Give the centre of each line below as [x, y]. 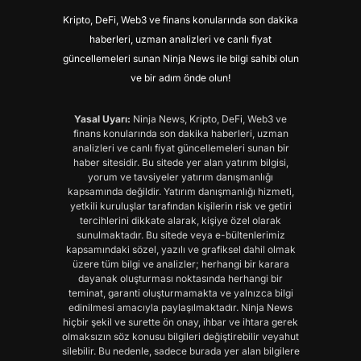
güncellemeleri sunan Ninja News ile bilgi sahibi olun [180, 59]
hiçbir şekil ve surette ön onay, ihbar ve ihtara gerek [180, 322]
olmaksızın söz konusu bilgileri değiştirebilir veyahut [180, 337]
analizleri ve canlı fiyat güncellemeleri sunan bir [180, 148]
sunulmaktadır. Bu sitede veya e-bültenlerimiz [180, 235]
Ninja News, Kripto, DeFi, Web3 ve [209, 119]
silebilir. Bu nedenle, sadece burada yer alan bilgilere [180, 351]
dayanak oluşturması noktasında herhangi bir [180, 279]
